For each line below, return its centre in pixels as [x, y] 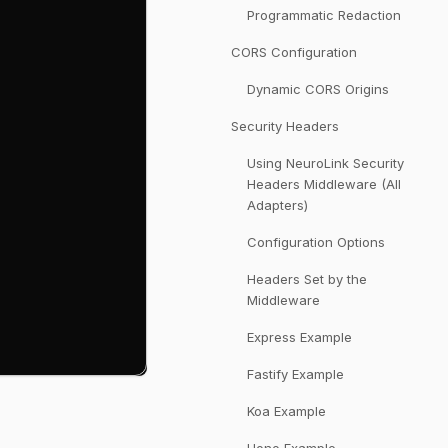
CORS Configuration [294, 52]
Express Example [299, 337]
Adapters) [277, 205]
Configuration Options [316, 242]
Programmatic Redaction [324, 15]
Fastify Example [295, 374]
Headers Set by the [307, 279]
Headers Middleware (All [324, 184]
